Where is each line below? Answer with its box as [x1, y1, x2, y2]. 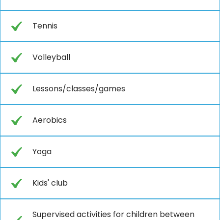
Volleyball [32, 51, 70, 63]
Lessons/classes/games [32, 82, 125, 94]
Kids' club [32, 177, 68, 189]
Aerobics [32, 114, 67, 126]
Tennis [32, 20, 57, 31]
